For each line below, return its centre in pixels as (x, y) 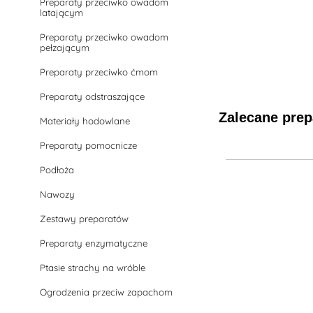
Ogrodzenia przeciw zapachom (107, 292)
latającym (62, 13)
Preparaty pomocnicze (89, 145)
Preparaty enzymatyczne (94, 243)
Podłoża (57, 170)
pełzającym (65, 48)
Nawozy (58, 194)
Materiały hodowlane (85, 121)
